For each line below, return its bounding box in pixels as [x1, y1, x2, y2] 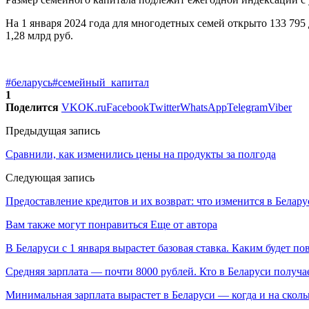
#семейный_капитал [52, 76, 149, 88]
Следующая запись [6, 171, 94, 183]
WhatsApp [180, 101, 227, 113]
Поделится [6, 101, 59, 113]
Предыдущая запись [6, 124, 100, 137]
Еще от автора [150, 218, 217, 230]
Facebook [106, 101, 149, 113]
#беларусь [6, 76, 52, 88]
